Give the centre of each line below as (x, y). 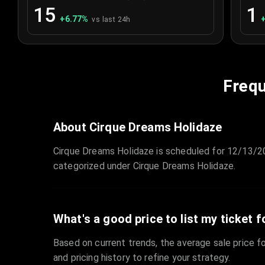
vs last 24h (111, 20)
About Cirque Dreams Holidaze (138, 127)
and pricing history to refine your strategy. (142, 258)
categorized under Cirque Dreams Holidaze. (145, 166)
